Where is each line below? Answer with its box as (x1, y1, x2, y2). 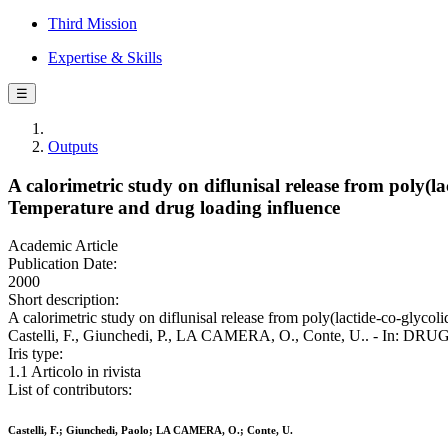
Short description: (8, 291, 119, 309)
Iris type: (8, 345, 63, 363)
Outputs (48, 138, 98, 155)
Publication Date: (8, 255, 117, 273)
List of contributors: (8, 381, 132, 399)
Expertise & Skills (48, 49, 162, 66)
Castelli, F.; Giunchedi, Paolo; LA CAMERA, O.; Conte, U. (8, 424, 293, 437)
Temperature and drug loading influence (8, 196, 340, 218)
